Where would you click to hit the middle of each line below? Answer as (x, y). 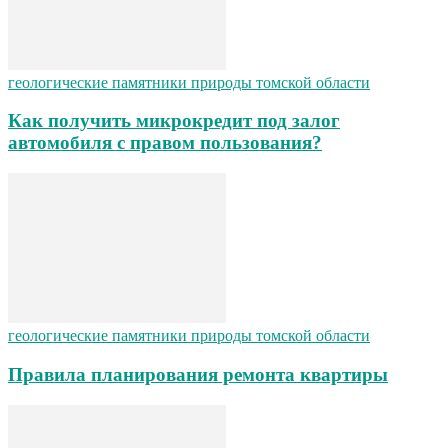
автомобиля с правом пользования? (165, 143)
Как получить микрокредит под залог (174, 121)
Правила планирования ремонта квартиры (198, 374)
